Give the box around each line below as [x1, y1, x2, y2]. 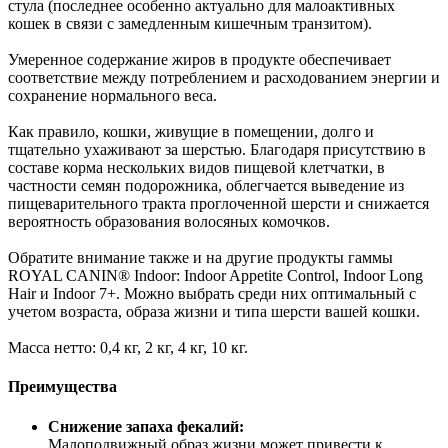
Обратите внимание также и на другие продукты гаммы [8, 249, 393, 267]
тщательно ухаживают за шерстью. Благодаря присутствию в [8, 141, 426, 159]
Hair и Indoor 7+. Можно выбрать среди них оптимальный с [8, 285, 416, 303]
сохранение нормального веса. [8, 87, 221, 105]
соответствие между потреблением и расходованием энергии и [8, 69, 440, 87]
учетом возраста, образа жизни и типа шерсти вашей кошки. [8, 303, 424, 321]
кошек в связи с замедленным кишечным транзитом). [8, 15, 376, 33]
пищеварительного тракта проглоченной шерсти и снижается [8, 195, 429, 213]
